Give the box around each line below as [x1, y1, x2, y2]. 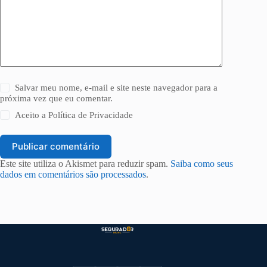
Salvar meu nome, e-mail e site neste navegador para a [15, 82, 218, 92]
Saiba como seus [170, 158, 233, 169]
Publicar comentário [12, 141, 100, 153]
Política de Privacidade [48, 110, 133, 120]
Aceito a [15, 110, 49, 120]
